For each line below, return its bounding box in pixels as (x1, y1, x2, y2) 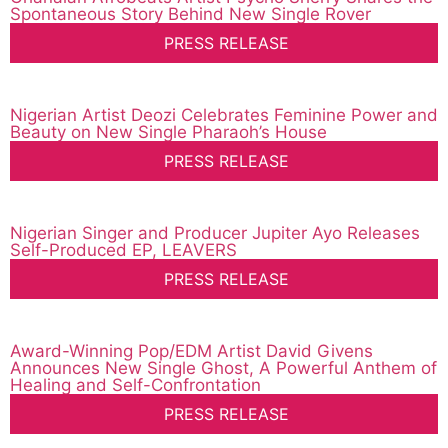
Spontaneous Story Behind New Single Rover (10, 4, 371, 25)
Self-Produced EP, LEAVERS (10, 240, 237, 261)
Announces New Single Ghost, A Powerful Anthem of (10, 358, 437, 379)
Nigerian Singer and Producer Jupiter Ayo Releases (10, 223, 420, 244)
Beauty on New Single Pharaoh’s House (10, 122, 327, 143)
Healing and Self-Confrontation (10, 375, 261, 396)
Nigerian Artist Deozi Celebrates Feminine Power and (10, 105, 438, 126)
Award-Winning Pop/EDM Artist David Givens (10, 341, 373, 362)
